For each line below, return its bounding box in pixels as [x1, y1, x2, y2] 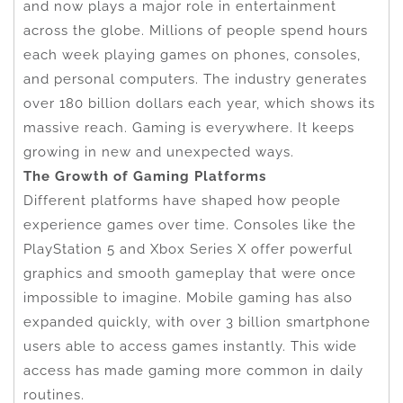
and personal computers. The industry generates [23, 70, 367, 87]
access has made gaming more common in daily [23, 362, 363, 379]
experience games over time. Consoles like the [23, 216, 356, 233]
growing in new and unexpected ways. [23, 143, 294, 160]
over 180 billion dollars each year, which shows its [23, 94, 375, 112]
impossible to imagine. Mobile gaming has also [23, 289, 353, 306]
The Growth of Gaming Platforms [23, 167, 266, 184]
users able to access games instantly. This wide [23, 337, 357, 354]
